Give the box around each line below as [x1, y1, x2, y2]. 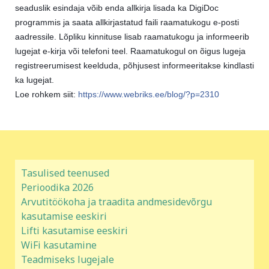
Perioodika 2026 [21, 181, 94, 195]
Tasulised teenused [21, 166, 109, 180]
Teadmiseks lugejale [21, 253, 114, 267]
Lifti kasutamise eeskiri [21, 224, 128, 238]
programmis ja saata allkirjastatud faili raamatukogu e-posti [15, 17, 239, 28]
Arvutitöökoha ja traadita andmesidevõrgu [21, 195, 212, 209]
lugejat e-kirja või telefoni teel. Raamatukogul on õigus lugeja [15, 46, 246, 56]
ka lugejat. [15, 75, 54, 85]
